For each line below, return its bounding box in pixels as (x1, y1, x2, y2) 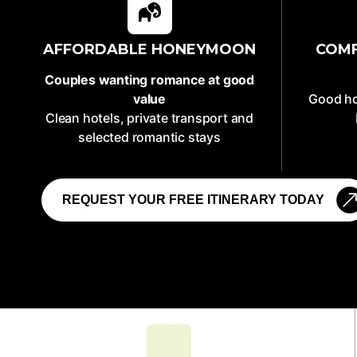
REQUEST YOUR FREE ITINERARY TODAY (62, 193, 324, 206)
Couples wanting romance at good (45, 72, 254, 88)
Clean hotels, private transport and (45, 110, 254, 126)
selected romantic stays (78, 129, 221, 145)
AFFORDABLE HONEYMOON (43, 41, 257, 58)
